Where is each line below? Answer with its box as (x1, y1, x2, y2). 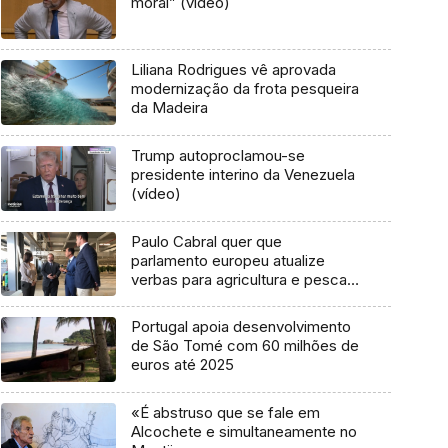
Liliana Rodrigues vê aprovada (130, 60, 336, 80)
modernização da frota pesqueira (130, 79, 359, 99)
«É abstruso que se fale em (130, 402, 320, 422)
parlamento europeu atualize (130, 250, 325, 270)
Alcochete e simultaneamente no (130, 421, 357, 441)
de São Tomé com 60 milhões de (130, 336, 359, 356)
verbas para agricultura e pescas (130, 269, 355, 289)
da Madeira (130, 98, 208, 118)
